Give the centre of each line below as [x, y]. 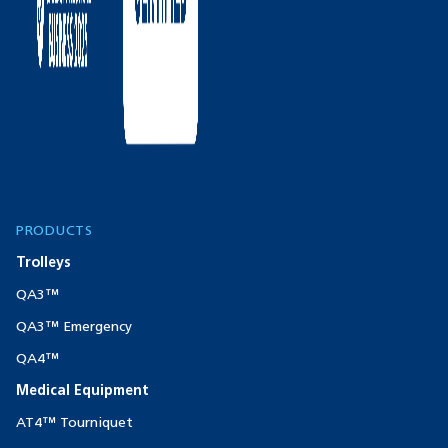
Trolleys [43, 262]
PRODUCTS [54, 230]
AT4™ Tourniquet [74, 422]
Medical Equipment [82, 390]
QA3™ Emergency [74, 326]
